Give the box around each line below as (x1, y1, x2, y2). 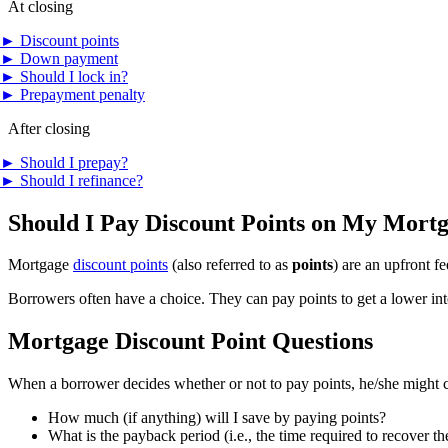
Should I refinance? (16, 171, 143, 189)
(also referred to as (168, 256, 292, 274)
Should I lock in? (16, 67, 128, 85)
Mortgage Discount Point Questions (8, 328, 373, 355)
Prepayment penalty (16, 85, 145, 103)
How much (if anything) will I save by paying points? (48, 409, 386, 427)
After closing (8, 119, 90, 137)
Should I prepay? (16, 153, 128, 171)
